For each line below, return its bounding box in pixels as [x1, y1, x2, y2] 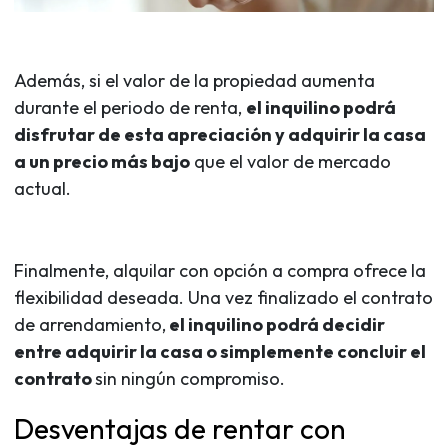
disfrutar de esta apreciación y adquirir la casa [14, 122, 426, 146]
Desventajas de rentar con [14, 410, 346, 446]
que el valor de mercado [190, 149, 391, 173]
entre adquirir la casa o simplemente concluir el [14, 339, 426, 363]
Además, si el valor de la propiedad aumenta [14, 68, 375, 92]
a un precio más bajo [14, 149, 190, 173]
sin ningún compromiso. [95, 366, 285, 390]
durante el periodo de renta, [14, 95, 246, 119]
